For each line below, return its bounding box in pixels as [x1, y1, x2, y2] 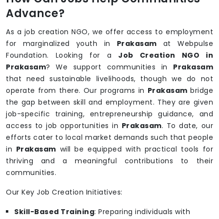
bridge [190, 86, 214, 96]
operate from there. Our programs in [6, 86, 148, 96]
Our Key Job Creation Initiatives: [6, 187, 123, 197]
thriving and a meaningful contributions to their [6, 156, 213, 166]
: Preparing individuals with [94, 207, 190, 217]
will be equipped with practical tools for [56, 144, 213, 154]
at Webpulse [156, 39, 214, 49]
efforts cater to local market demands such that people [6, 132, 213, 143]
